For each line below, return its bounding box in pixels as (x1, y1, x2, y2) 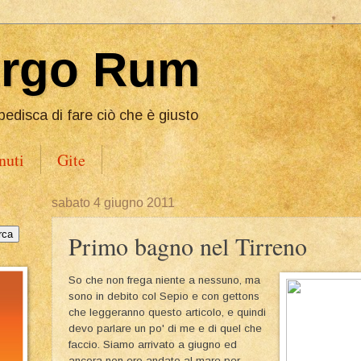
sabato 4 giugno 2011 (52, 196, 175, 210)
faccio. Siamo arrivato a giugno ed (68, 338, 237, 351)
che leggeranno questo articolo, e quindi (68, 305, 266, 318)
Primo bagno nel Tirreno (68, 230, 307, 262)
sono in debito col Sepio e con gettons (68, 289, 259, 302)
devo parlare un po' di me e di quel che (68, 322, 262, 334)
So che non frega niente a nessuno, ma (68, 273, 260, 286)
